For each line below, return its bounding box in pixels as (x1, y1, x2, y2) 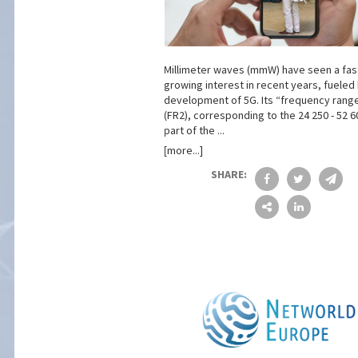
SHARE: (210, 166, 247, 181)
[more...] (163, 142, 203, 157)
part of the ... (163, 122, 225, 137)
